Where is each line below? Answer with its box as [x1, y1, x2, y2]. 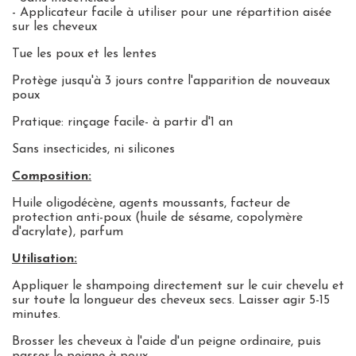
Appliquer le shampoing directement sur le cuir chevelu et [12, 279, 344, 292]
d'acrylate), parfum [12, 225, 123, 238]
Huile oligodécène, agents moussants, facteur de [12, 196, 290, 210]
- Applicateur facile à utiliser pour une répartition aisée [12, 6, 331, 19]
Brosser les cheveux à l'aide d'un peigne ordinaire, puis [12, 335, 321, 348]
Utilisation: [12, 252, 77, 265]
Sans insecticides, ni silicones [12, 142, 175, 156]
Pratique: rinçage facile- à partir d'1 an [12, 115, 233, 129]
